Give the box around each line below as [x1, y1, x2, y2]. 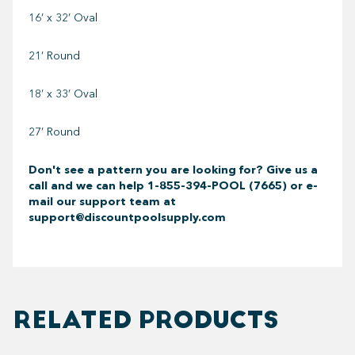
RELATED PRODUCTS [13, 304, 278, 336]
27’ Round [29, 124, 80, 139]
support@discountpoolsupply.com [29, 210, 226, 224]
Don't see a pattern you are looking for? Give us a [29, 162, 318, 177]
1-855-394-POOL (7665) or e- [147, 178, 318, 193]
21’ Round [29, 48, 80, 63]
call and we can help [29, 178, 144, 193]
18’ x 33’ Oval [29, 86, 97, 101]
